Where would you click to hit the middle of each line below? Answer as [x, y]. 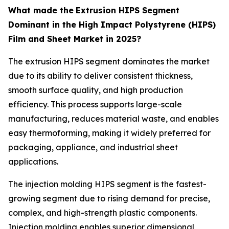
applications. [33, 162]
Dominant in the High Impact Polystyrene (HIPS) [112, 25]
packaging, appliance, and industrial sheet [93, 147]
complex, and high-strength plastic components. [102, 213]
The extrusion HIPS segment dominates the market [109, 62]
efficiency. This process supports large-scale [95, 105]
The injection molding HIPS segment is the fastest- [107, 184]
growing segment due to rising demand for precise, [109, 199]
